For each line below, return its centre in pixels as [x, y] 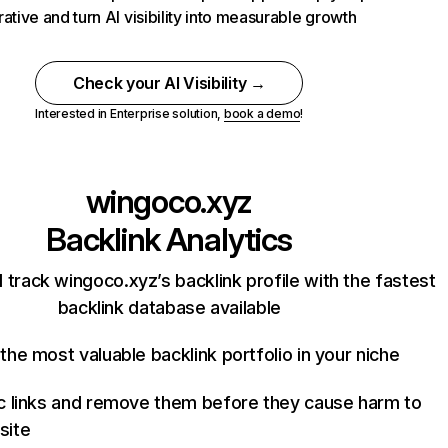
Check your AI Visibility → [169, 83]
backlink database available [169, 307]
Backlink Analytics [169, 239]
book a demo [262, 113]
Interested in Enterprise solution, [129, 113]
